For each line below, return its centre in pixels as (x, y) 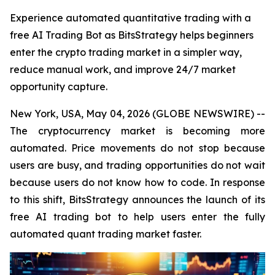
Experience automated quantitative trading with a (130, 18)
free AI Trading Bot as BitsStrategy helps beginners (132, 35)
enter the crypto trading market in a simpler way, (126, 52)
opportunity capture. (59, 87)
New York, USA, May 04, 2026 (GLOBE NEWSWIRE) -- (137, 114)
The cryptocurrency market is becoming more (137, 131)
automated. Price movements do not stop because (137, 148)
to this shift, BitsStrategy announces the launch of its (137, 199)
